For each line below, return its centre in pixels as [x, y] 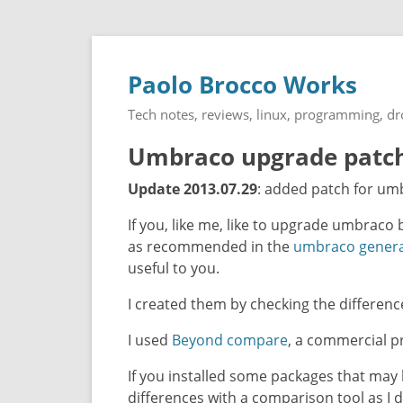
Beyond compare [230, 340]
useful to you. [174, 268]
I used [150, 340]
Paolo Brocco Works [242, 85]
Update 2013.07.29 [193, 189]
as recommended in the [210, 246]
